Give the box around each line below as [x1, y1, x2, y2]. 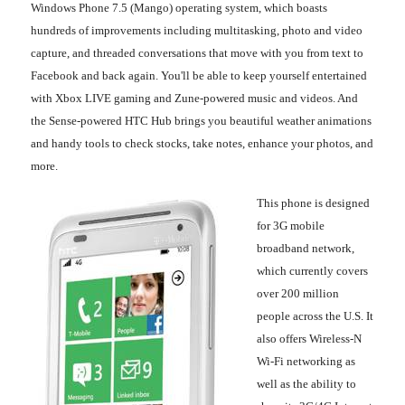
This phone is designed [257, 195, 370, 210]
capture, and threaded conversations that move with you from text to [31, 45, 363, 60]
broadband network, [257, 240, 354, 255]
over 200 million [257, 286, 339, 300]
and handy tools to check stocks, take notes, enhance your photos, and [31, 136, 373, 150]
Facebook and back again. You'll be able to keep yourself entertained [31, 68, 367, 82]
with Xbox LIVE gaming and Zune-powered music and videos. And [31, 90, 358, 105]
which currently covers [257, 263, 368, 278]
